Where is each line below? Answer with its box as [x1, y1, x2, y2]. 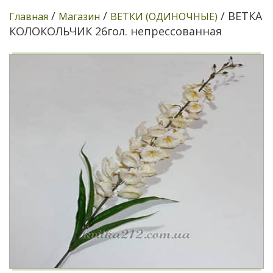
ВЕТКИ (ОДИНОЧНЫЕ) [110, 10, 218, 23]
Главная [9, 10, 48, 23]
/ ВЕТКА [218, 9, 262, 23]
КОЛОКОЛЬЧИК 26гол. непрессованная [9, 24, 222, 38]
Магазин [58, 10, 100, 23]
